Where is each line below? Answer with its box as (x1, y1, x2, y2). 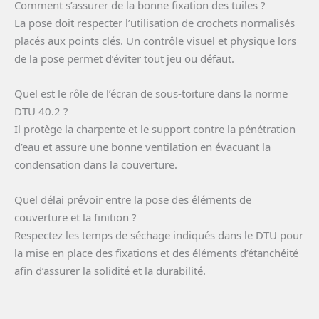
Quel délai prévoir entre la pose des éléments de (14, 192, 251, 207)
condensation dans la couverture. (14, 157, 177, 172)
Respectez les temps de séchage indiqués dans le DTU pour (14, 228, 303, 243)
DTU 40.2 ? (14, 104, 68, 119)
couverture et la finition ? (14, 210, 137, 225)
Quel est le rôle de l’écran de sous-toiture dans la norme (14, 86, 288, 101)
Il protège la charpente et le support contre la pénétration (14, 122, 296, 137)
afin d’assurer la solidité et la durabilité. (14, 263, 206, 278)
